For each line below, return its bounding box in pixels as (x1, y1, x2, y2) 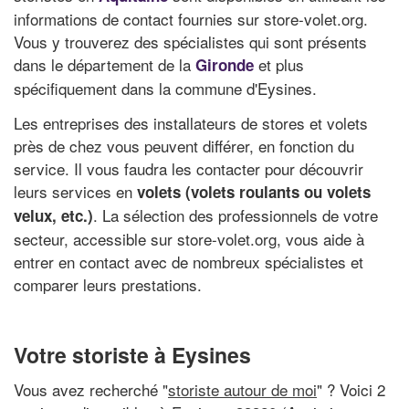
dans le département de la (14, 53, 195, 76)
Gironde (195, 54, 254, 76)
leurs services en (14, 179, 137, 203)
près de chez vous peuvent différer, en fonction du (14, 133, 354, 157)
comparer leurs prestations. (14, 272, 202, 296)
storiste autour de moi (168, 377, 317, 401)
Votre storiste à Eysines (14, 340, 251, 370)
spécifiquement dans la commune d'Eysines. (14, 77, 317, 100)
